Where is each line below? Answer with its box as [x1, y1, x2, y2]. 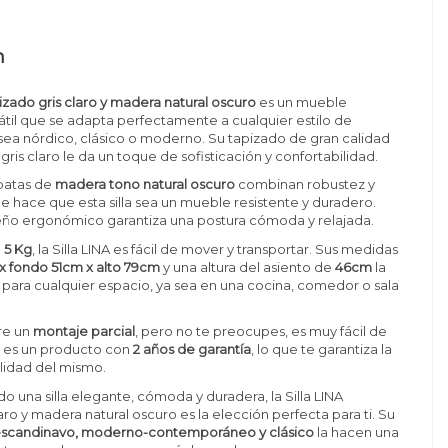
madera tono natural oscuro [55, 176, 236, 193]
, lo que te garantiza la [251, 341, 393, 358]
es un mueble [256, 94, 348, 111]
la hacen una [314, 423, 400, 440]
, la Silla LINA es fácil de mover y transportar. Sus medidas [32, 240, 399, 257]
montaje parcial [33, 323, 136, 340]
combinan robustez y [235, 176, 376, 193]
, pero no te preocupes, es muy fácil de [135, 323, 388, 340]
